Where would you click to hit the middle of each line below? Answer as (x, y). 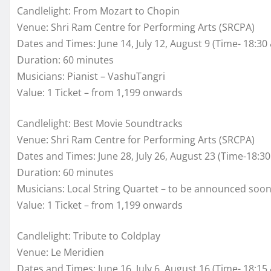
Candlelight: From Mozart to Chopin (98, 11)
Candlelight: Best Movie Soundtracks (100, 123)
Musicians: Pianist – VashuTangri (91, 76)
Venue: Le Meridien (60, 252)
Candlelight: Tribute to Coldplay (89, 236)
